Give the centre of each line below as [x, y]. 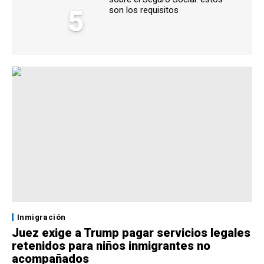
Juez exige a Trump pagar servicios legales [131, 232]
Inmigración [42, 217]
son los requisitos [144, 10]
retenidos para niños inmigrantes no [111, 245]
